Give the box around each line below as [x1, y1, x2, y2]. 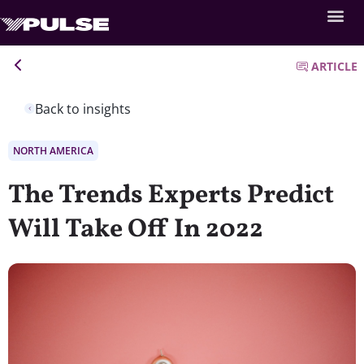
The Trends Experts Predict [8, 177, 334, 214]
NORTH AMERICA [13, 143, 93, 158]
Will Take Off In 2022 [8, 211, 263, 248]
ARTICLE [311, 58, 357, 74]
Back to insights [35, 99, 131, 118]
